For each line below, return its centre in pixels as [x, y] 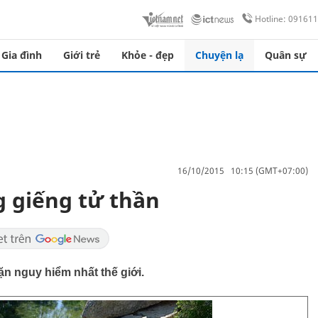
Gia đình [22, 55]
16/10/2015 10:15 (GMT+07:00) [243, 170]
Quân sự [286, 55]
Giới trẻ [82, 55]
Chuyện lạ [219, 55]
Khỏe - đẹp [148, 55]
